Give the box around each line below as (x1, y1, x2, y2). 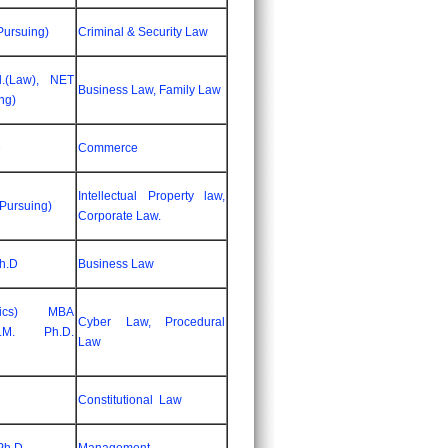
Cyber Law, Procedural (78, 315, 225, 329)
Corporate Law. (78, 209, 161, 223)
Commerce (78, 141, 138, 155)
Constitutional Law (78, 393, 182, 407)
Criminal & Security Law (78, 25, 208, 39)
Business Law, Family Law (78, 83, 221, 97)
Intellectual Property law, (78, 189, 225, 203)
